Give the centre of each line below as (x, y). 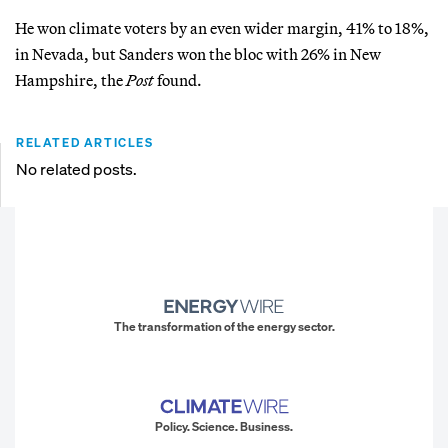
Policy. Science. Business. (224, 427)
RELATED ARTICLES (85, 142)
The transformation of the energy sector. (224, 327)
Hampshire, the (70, 79)
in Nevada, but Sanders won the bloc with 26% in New (198, 53)
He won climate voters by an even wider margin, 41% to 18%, (222, 27)
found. (178, 79)
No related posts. (76, 168)
